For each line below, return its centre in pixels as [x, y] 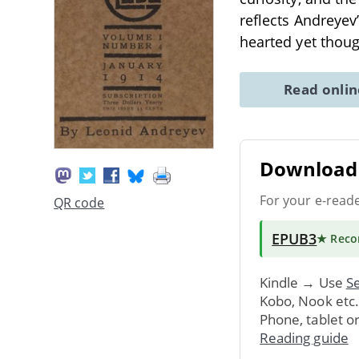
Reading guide [304, 337]
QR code [79, 203]
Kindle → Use [303, 282]
